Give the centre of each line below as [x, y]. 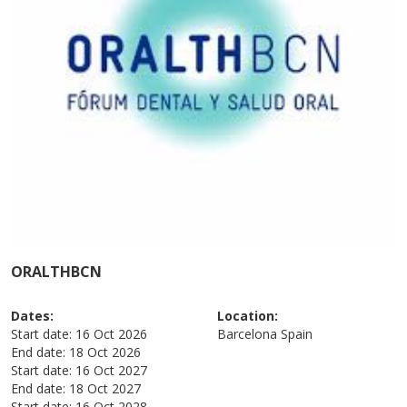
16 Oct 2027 [112, 370]
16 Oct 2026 [112, 333]
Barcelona [247, 333]
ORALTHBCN [57, 271]
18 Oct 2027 [105, 388]
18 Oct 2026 [105, 352]
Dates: [33, 315]
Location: [248, 315]
